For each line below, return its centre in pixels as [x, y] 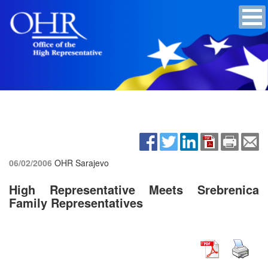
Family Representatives [76, 202]
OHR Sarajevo [82, 162]
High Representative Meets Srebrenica [134, 189]
